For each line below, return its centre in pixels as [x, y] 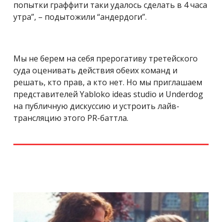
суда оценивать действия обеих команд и [95, 71]
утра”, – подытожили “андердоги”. [80, 17]
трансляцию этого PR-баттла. [71, 118]
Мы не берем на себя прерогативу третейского [106, 59]
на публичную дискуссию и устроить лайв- [96, 106]
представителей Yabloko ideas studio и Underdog [108, 94]
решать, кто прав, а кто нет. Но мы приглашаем [108, 83]
